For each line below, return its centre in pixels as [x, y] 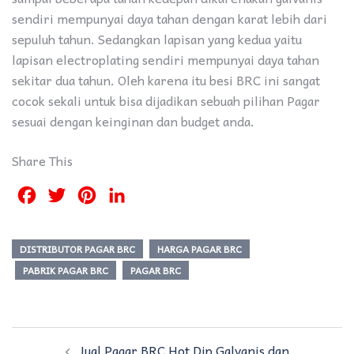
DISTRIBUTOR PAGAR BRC [77, 249]
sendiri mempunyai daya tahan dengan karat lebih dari [169, 19]
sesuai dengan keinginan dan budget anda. [133, 121]
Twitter [90, 196]
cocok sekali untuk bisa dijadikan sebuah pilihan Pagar [166, 101]
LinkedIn [155, 196]
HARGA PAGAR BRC [200, 249]
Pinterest [126, 196]
